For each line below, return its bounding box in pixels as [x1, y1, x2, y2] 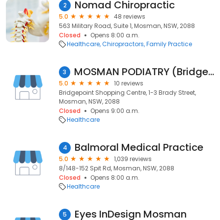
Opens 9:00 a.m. [90, 107, 139, 115]
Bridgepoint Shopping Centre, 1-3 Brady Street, [59, 88, 196, 97]
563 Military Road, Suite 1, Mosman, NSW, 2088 [59, 22, 195, 30]
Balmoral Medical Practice [75, 140, 203, 154]
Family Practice [146, 40, 192, 48]
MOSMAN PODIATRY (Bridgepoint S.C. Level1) [208, 65, 214, 79]
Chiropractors [102, 40, 144, 48]
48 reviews [114, 12, 145, 21]
